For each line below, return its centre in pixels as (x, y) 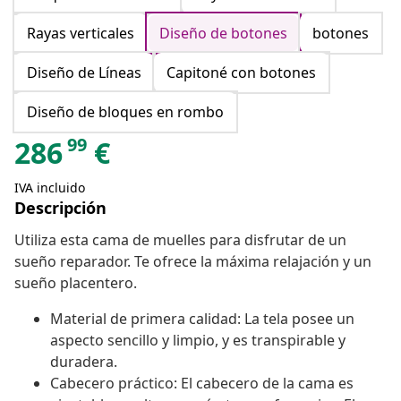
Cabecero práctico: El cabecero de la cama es (202, 384)
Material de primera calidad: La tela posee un (202, 319)
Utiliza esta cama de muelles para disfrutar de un (180, 240)
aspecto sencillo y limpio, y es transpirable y (198, 341)
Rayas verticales (81, 34)
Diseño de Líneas (84, 73)
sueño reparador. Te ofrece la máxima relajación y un (193, 262)
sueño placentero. (76, 283)
